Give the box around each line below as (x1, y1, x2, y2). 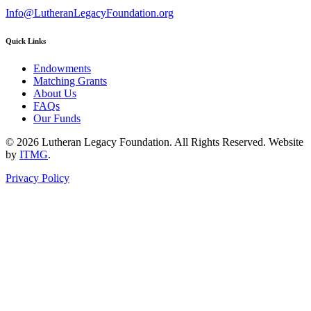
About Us (33, 87, 76, 99)
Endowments (33, 62, 91, 74)
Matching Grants (33, 74, 107, 87)
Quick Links (6, 36, 46, 45)
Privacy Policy (6, 171, 69, 184)
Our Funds (33, 112, 81, 124)
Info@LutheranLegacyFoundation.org (6, 6, 174, 19)
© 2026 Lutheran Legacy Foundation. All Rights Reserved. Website (6, 135, 303, 148)
